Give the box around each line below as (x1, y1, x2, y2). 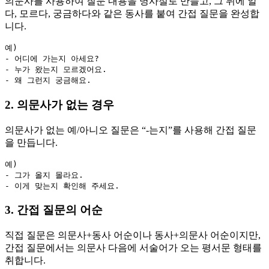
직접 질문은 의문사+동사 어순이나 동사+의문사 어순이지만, (5, 230, 261, 240)
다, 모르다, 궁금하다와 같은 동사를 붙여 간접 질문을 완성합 (5, 8, 259, 19)
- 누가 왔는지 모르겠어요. (5, 65, 107, 74)
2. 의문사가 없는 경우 (5, 98, 114, 111)
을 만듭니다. (5, 137, 58, 148)
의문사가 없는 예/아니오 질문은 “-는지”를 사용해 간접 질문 (5, 124, 256, 135)
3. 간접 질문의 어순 (5, 204, 103, 217)
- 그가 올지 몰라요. (5, 170, 83, 180)
